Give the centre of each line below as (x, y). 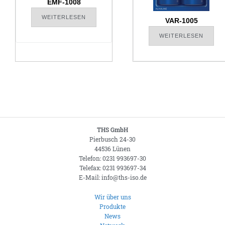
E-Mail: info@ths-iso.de (113, 178)
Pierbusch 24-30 (113, 139)
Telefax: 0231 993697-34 (113, 168)
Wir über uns (113, 197)
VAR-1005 (181, 21)
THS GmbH (113, 130)
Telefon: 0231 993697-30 (113, 158)
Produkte (113, 207)
